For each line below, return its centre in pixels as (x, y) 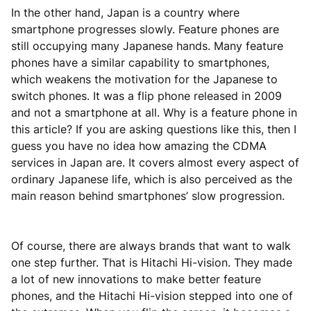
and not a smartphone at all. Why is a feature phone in (154, 112)
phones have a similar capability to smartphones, (140, 62)
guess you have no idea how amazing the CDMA (139, 146)
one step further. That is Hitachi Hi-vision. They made (152, 262)
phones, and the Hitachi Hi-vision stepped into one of (152, 296)
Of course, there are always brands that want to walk (151, 246)
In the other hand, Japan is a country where (125, 12)
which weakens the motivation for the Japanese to (144, 79)
